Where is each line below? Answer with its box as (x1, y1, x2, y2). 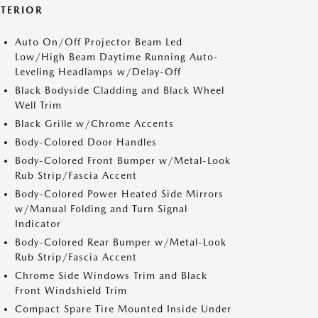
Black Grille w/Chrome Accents (15, 118, 174, 129)
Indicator (15, 218, 61, 229)
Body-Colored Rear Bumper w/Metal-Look (15, 236, 226, 248)
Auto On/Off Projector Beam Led (15, 36, 182, 48)
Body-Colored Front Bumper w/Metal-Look (15, 155, 231, 166)
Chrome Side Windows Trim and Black (15, 270, 207, 281)
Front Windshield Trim (15, 285, 127, 296)
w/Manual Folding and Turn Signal (15, 203, 187, 214)
